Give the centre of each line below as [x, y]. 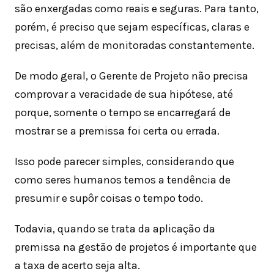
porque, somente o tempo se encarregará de [123, 113]
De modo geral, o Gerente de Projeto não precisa [131, 76]
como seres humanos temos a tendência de [123, 180]
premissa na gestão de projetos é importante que [136, 247]
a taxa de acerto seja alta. [77, 266]
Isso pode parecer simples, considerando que [124, 162]
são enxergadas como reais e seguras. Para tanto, [137, 9]
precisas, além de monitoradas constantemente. [135, 46]
